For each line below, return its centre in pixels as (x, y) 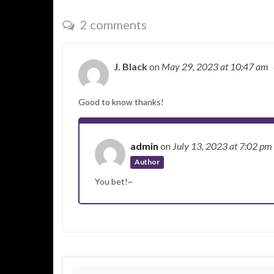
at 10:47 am (244, 66)
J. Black (131, 66)
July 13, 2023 (201, 146)
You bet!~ (114, 181)
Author (147, 162)
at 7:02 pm (251, 146)
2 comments (112, 24)
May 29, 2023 (191, 66)
